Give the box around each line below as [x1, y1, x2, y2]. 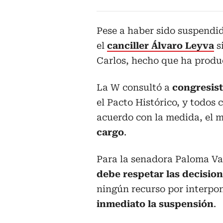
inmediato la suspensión [97, 199, 214, 210]
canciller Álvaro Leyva [107, 40, 214, 51]
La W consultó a [97, 82, 172, 93]
